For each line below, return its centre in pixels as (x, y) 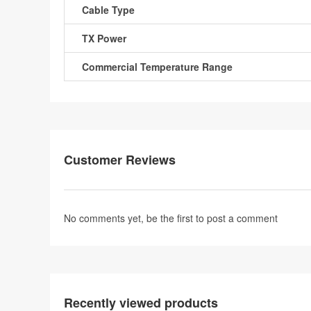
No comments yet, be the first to (135, 218)
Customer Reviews (120, 160)
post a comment (242, 218)
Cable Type (108, 10)
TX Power (104, 38)
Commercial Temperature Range (157, 67)
